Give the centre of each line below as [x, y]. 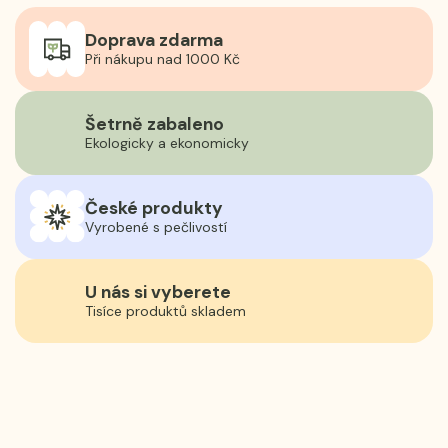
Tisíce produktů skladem [165, 310]
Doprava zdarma [154, 39]
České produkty [154, 207]
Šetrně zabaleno [154, 123]
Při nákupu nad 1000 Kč [162, 58]
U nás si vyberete [158, 291]
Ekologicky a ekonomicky [167, 142]
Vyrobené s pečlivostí [156, 226]
